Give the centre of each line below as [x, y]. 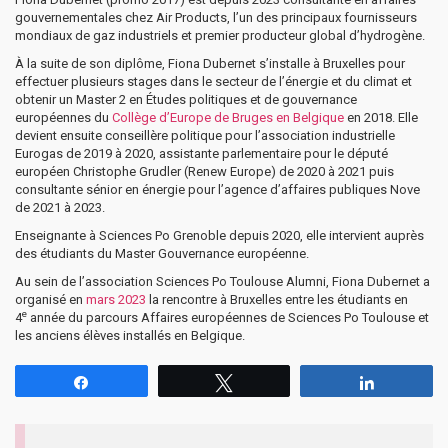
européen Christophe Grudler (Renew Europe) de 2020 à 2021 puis [204, 171]
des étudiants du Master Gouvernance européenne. [162, 253]
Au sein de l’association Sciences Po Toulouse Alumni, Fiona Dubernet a [222, 281]
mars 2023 [116, 299]
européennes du [63, 117]
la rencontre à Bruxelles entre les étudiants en [277, 299]
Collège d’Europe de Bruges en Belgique [228, 117]
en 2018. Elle [381, 117]
